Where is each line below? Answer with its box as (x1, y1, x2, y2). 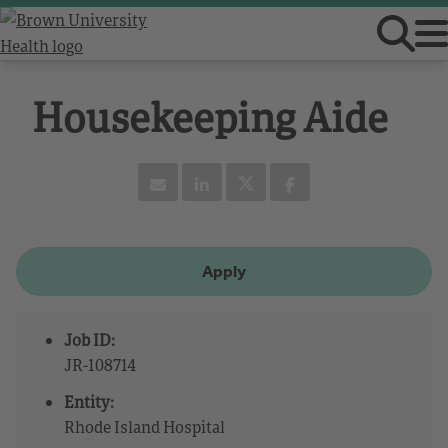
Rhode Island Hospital (64, 415, 225, 438)
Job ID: (64, 328, 115, 351)
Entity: (64, 390, 114, 413)
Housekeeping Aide (32, 89, 388, 144)
